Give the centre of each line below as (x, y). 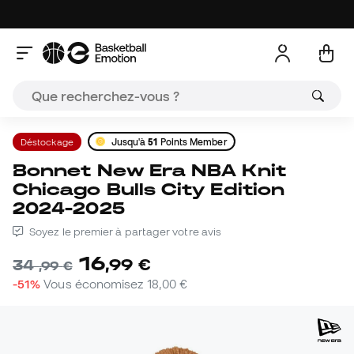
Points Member (192, 141)
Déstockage (47, 141)
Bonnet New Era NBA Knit (20, 170)
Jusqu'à (130, 141)
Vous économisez (95, 284)
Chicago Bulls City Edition (149, 189)
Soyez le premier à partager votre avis (124, 232)
